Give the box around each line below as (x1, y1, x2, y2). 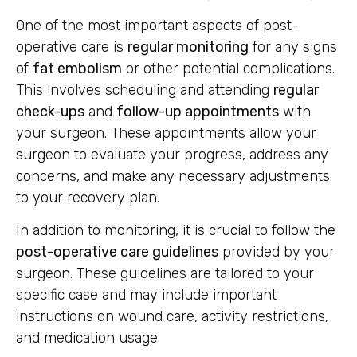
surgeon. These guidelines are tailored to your (16, 264, 314, 282)
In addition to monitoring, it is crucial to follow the (16, 221, 335, 239)
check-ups (16, 102, 84, 120)
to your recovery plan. (16, 188, 159, 206)
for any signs (249, 37, 337, 56)
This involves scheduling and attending (16, 80, 273, 99)
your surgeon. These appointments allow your (16, 124, 316, 142)
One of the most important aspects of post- (16, 16, 299, 34)
